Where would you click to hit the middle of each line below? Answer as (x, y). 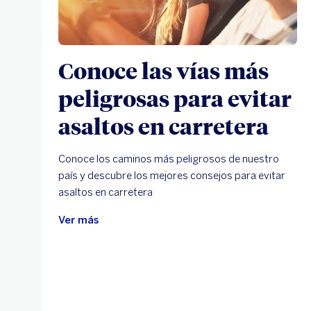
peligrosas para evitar (175, 98)
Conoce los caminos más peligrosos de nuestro (169, 159)
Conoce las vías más (163, 70)
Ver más (78, 220)
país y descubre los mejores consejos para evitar (172, 175)
